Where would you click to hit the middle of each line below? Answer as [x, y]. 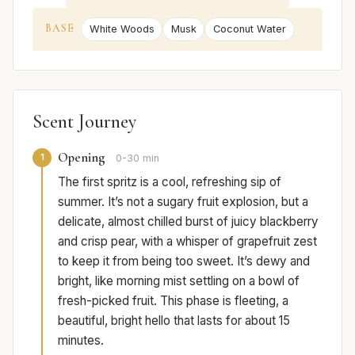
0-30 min [137, 158]
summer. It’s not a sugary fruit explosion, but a [183, 201]
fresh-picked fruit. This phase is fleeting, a [173, 300]
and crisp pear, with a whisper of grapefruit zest [187, 241]
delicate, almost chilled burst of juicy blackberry [188, 221]
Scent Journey [84, 121]
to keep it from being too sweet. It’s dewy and [184, 261]
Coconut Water [249, 29]
